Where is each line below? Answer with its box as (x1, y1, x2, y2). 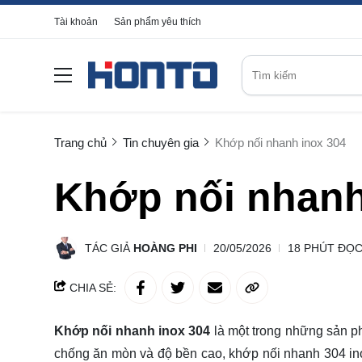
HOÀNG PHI (133, 242, 197, 255)
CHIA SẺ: (66, 281, 116, 294)
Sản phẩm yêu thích (114, 16, 201, 27)
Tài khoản (54, 16, 98, 27)
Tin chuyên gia (123, 136, 199, 149)
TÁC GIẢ (85, 242, 133, 255)
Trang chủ (54, 136, 107, 149)
